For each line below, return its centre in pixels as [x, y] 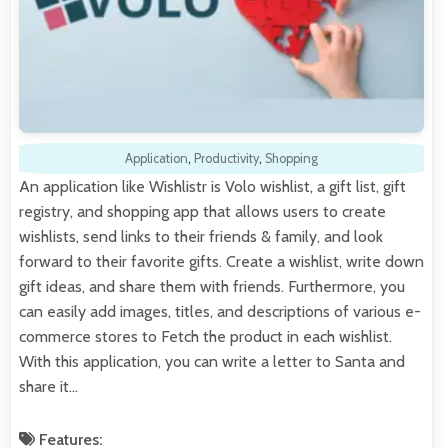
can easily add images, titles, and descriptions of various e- [220, 311]
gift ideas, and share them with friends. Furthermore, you [212, 286]
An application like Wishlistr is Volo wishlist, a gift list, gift [212, 186]
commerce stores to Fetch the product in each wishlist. [205, 336]
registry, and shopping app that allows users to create [202, 211]
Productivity [226, 158]
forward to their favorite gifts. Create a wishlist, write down [221, 261]
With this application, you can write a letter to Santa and [212, 361]
